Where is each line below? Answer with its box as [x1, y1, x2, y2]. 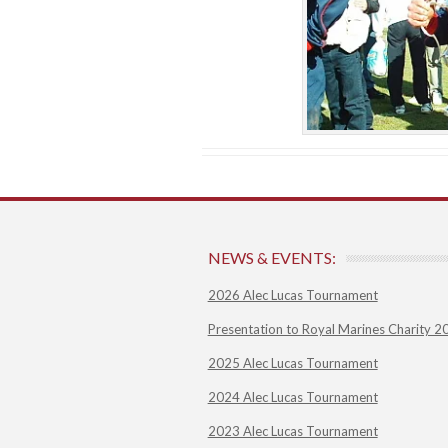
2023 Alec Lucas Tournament [207, 423, 378, 440]
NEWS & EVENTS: [207, 248, 336, 268]
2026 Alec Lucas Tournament [207, 287, 378, 304]
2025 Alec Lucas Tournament [207, 355, 378, 372]
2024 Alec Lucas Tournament [207, 389, 378, 406]
